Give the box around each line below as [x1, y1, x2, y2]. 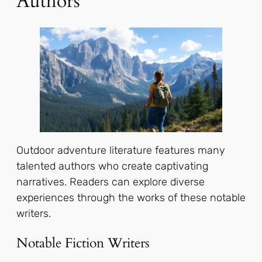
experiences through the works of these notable [16, 191, 246, 204]
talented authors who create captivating [16, 159, 208, 173]
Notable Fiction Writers [16, 233, 150, 252]
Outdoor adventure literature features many [16, 143, 225, 157]
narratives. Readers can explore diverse [16, 175, 205, 188]
